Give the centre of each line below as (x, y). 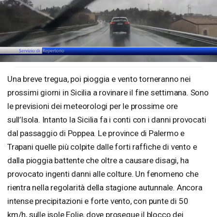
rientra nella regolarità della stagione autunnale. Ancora (105, 187)
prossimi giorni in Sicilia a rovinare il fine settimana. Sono (108, 93)
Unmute (28, 59)
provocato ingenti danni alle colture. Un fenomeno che (103, 174)
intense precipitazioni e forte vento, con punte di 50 (98, 201)
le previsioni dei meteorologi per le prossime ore (93, 106)
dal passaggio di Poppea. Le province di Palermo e (96, 133)
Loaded (67, 59)
